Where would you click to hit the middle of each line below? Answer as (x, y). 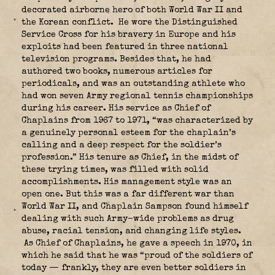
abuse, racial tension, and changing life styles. (131, 231)
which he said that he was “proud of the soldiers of (137, 256)
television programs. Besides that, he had (116, 59)
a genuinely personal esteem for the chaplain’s (129, 133)
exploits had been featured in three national (125, 47)
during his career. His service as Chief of (116, 108)
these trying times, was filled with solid (115, 170)
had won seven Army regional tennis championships (137, 96)
